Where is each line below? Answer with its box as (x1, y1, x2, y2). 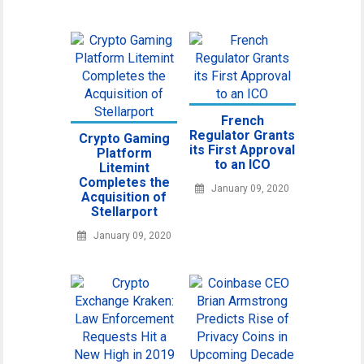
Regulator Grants (189, 128, 296, 143)
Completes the (78, 175, 170, 190)
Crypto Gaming (78, 131, 170, 146)
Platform (96, 145, 152, 161)
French (220, 113, 264, 128)
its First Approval (189, 142, 296, 158)
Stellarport (90, 204, 158, 219)
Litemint (98, 160, 149, 175)
